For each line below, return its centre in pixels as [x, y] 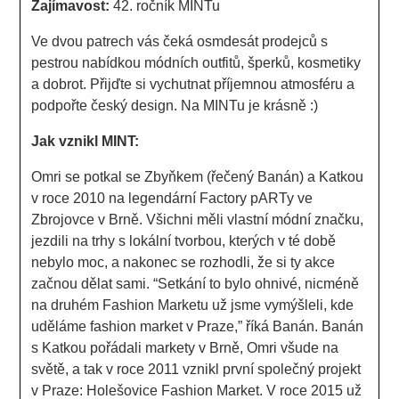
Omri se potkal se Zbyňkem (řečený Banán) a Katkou [198, 176]
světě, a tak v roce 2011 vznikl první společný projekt [196, 369]
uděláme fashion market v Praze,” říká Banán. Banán [198, 326]
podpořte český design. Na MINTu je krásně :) [175, 105]
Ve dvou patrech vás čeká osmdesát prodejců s [180, 41]
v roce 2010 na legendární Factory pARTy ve [172, 198]
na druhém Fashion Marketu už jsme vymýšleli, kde [193, 305]
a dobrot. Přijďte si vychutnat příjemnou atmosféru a [193, 84]
